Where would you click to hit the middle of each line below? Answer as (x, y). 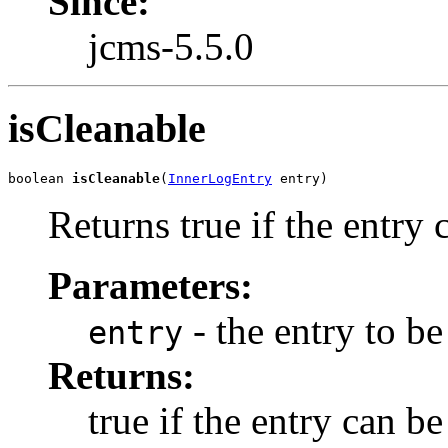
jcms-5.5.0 (171, 46)
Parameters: (150, 286)
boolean (40, 179)
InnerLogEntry (220, 179)
